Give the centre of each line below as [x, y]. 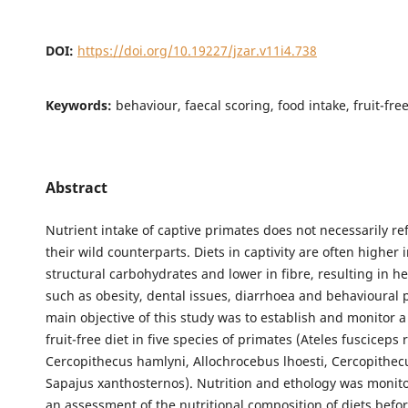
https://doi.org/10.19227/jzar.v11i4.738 [197, 50]
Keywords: [80, 105]
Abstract [76, 187]
